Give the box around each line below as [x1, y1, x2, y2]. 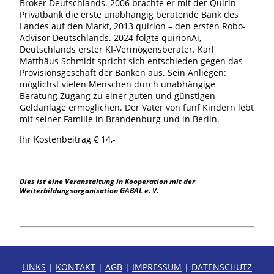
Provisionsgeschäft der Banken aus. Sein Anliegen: [20, 66, 226, 78]
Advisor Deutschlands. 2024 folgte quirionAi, [20, 31, 201, 43]
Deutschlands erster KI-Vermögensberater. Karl [20, 43, 214, 55]
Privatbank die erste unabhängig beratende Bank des [20, 8, 239, 20]
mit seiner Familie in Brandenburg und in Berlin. [20, 113, 220, 125]
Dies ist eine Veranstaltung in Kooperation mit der [20, 176, 195, 186]
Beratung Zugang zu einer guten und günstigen [20, 89, 215, 102]
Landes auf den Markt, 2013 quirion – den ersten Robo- [20, 20, 246, 32]
